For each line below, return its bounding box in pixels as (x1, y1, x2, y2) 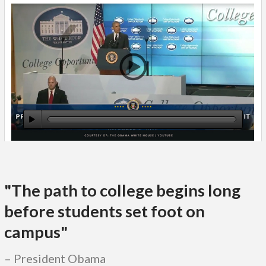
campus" (4, 221, 68, 242)
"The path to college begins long (4, 180, 240, 200)
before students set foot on (4, 201, 205, 221)
